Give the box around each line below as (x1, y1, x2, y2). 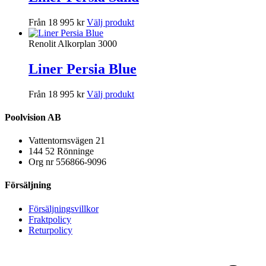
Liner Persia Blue (28, 61, 137, 77)
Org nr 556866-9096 (28, 157, 106, 167)
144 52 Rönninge (28, 146, 94, 157)
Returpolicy (28, 224, 72, 235)
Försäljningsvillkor (28, 203, 99, 214)
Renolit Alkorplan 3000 (28, 38, 117, 49)
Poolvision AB (5, 112, 61, 122)
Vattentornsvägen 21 (28, 135, 105, 146)
